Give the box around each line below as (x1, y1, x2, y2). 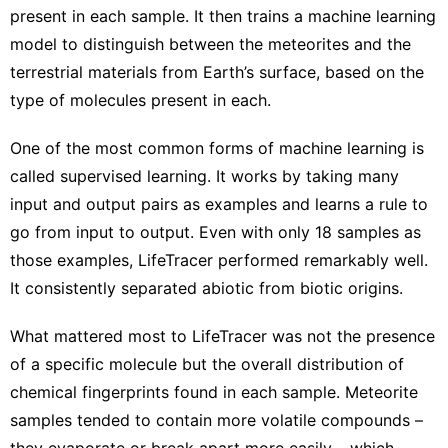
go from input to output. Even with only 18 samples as (10, 221, 421, 242)
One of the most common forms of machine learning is (10, 137, 424, 158)
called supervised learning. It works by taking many (10, 165, 399, 186)
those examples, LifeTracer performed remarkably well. (10, 249, 428, 270)
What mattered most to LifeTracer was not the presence (10, 325, 435, 346)
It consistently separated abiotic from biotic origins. (10, 277, 403, 298)
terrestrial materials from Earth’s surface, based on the (10, 61, 424, 82)
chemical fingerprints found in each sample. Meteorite (10, 381, 418, 402)
